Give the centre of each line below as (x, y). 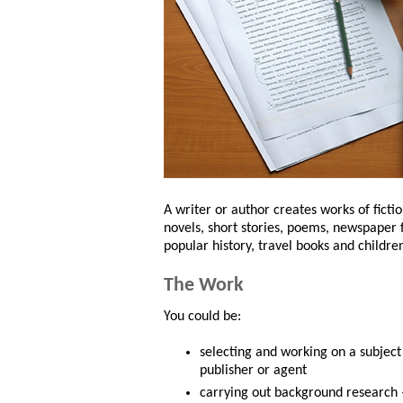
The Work (204, 286)
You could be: (202, 317)
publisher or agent (253, 371)
